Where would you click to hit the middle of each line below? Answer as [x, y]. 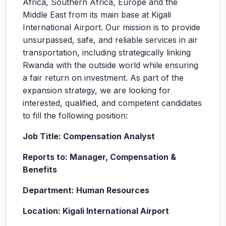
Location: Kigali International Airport [96, 211]
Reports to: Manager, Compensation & [99, 157]
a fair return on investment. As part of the [103, 78]
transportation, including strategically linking [107, 52]
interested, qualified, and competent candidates [112, 103]
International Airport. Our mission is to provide [111, 27]
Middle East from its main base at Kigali [97, 15]
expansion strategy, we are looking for [97, 90]
